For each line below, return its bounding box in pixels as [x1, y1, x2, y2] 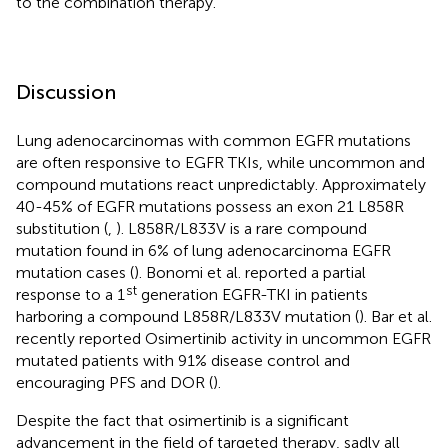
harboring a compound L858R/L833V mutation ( [16, 306, 359, 326]
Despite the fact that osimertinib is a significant [16, 410, 349, 430]
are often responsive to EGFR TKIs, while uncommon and [16, 152, 425, 172]
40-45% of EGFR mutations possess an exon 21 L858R [16, 196, 404, 216]
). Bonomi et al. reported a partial [134, 262, 366, 282]
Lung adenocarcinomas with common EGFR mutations [16, 130, 411, 150]
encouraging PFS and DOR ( [16, 372, 213, 392]
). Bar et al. [359, 306, 432, 326]
